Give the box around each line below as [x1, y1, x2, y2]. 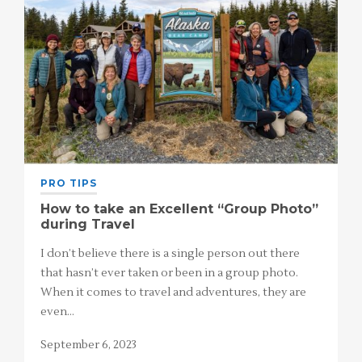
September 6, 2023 [40, 338, 137, 353]
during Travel [40, 217, 135, 233]
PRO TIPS [40, 177, 97, 190]
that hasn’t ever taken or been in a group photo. [40, 266, 301, 281]
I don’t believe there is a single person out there [40, 246, 300, 262]
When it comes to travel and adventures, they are [40, 285, 306, 301]
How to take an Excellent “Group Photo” [40, 201, 318, 217]
